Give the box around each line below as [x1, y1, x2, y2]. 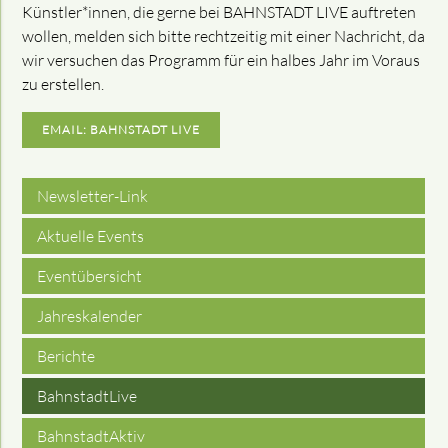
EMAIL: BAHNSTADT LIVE [42, 122, 201, 138]
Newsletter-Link [37, 186, 149, 207]
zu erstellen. [22, 74, 105, 95]
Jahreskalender [37, 306, 143, 327]
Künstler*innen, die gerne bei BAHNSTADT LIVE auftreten [22, 2, 417, 23]
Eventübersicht [37, 266, 143, 287]
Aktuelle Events [37, 226, 145, 247]
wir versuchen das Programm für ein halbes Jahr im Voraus [22, 50, 421, 71]
